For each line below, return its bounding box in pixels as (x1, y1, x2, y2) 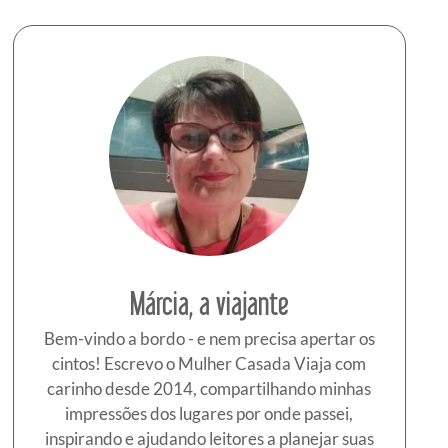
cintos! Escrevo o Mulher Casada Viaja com (52, 353, 367, 375)
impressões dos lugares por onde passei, (65, 403, 354, 425)
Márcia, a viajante (129, 285, 289, 322)
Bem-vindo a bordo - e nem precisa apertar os (43, 328, 375, 350)
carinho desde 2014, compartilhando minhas (47, 378, 372, 400)
